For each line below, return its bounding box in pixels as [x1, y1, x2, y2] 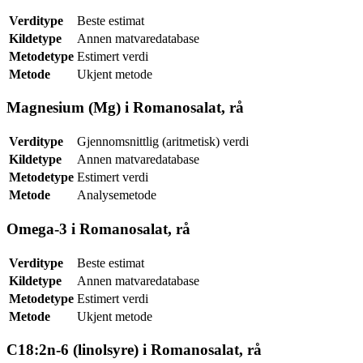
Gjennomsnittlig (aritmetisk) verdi [77, 135, 249, 149]
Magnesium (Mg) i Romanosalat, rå [6, 99, 244, 117]
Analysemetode [77, 188, 156, 203]
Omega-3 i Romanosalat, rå [6, 220, 190, 237]
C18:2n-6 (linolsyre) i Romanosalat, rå [6, 341, 262, 359]
